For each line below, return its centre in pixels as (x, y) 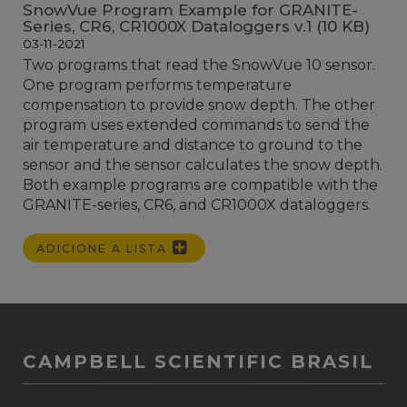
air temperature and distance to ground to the (193, 145)
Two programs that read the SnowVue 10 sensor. (199, 65)
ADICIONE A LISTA (104, 248)
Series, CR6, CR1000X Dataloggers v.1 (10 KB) (196, 26)
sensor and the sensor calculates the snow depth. (203, 165)
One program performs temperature (157, 85)
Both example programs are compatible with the (200, 185)
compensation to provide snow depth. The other (199, 105)
